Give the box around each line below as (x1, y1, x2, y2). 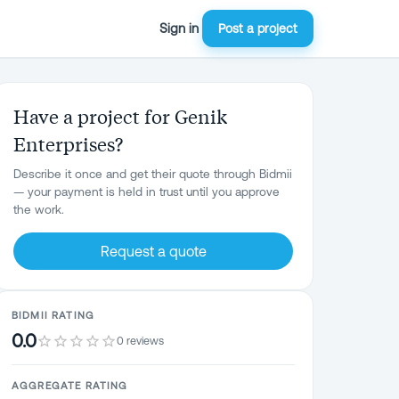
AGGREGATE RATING (12, 379, 128, 391)
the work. (13, 202, 64, 216)
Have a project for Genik (13, 103, 227, 128)
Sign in (159, 20, 199, 36)
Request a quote (100, 243, 207, 259)
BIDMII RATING (12, 309, 94, 321)
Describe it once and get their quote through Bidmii (13, 167, 292, 181)
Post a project (218, 21, 297, 36)
